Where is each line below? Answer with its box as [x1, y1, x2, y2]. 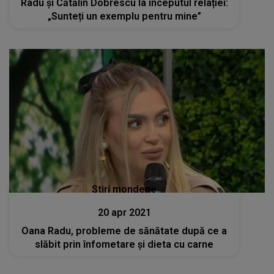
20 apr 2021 [97, 207, 151, 218]
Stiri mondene [92, 183, 157, 195]
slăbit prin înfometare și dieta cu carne [35, 239, 214, 250]
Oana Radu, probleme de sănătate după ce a [21, 225, 228, 237]
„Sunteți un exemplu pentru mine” [47, 10, 201, 22]
